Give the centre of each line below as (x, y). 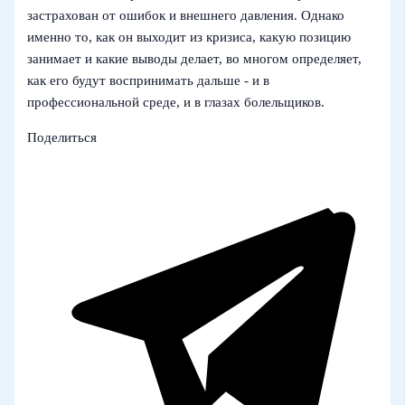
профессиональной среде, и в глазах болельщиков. (176, 103)
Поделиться (62, 137)
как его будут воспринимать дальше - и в (149, 81)
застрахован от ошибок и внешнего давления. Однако (186, 16)
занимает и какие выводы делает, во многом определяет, (195, 59)
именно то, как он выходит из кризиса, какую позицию (189, 38)
